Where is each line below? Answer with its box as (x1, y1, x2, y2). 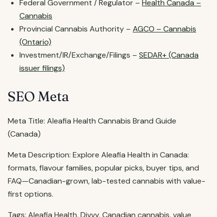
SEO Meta (8, 88, 69, 105)
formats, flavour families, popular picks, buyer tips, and (8, 163, 199, 173)
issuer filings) (19, 63, 65, 73)
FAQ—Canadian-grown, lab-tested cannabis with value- (8, 176, 205, 186)
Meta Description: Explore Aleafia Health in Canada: (8, 150, 189, 160)
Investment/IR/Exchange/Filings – (19, 50, 139, 60)
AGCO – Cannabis (133, 24, 196, 34)
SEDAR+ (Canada (139, 50, 199, 60)
